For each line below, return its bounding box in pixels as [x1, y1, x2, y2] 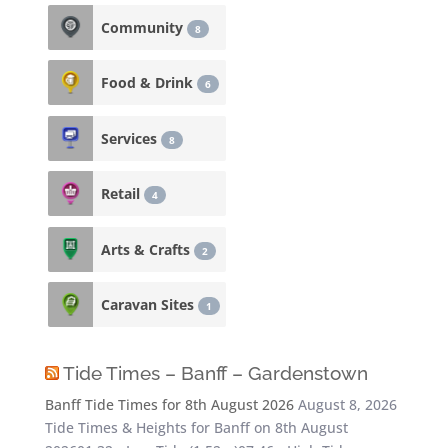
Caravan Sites [100, 295, 198, 314]
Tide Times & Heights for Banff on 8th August [44, 418, 348, 437]
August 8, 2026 [297, 395, 397, 414]
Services [100, 128, 161, 148]
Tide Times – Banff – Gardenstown [62, 362, 368, 384]
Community [100, 17, 187, 37]
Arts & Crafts [100, 239, 194, 259]
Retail [100, 184, 144, 203]
